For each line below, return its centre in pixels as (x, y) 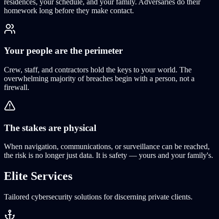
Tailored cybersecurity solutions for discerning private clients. (98, 197)
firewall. (17, 87)
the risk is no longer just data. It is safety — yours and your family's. (109, 155)
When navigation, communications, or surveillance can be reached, (107, 147)
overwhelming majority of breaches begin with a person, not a (99, 78)
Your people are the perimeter (63, 51)
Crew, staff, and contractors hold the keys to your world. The (98, 69)
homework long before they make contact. (69, 10)
